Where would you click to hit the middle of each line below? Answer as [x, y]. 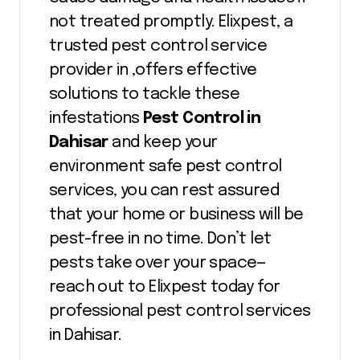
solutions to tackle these [144, 95]
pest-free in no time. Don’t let [160, 239]
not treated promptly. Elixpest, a [171, 22]
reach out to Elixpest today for [165, 288]
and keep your [163, 143]
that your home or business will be [176, 215]
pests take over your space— [158, 264]
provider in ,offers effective [153, 71]
